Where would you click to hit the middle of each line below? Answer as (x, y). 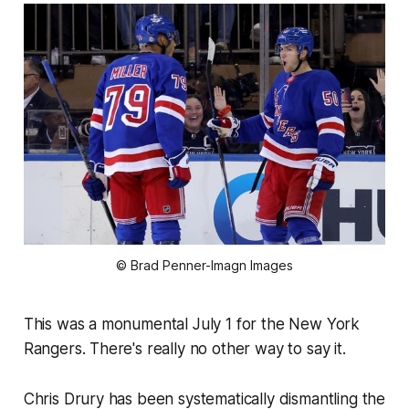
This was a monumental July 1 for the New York (192, 325)
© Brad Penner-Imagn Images (204, 266)
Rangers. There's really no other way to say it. (184, 349)
